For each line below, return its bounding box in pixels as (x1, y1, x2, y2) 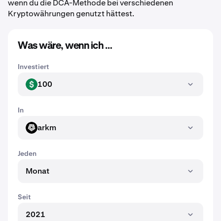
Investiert (18, 62, 49, 71)
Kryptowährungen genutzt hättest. (8, 8, 134, 19)
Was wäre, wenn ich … (18, 41, 112, 51)
